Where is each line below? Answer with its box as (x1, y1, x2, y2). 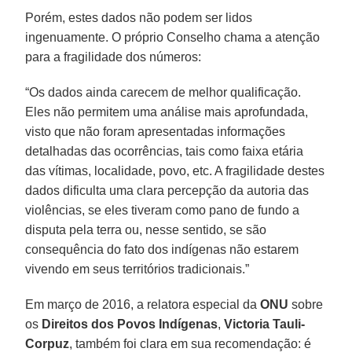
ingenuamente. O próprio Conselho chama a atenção (25, 30, 321, 44)
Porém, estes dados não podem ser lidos (25, 10, 253, 24)
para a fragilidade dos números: (25, 49, 202, 64)
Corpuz (25, 336, 70, 350)
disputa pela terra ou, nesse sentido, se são (25, 222, 267, 236)
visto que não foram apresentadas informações (25, 124, 286, 138)
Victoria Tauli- (224, 317, 306, 331)
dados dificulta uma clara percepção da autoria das (25, 183, 310, 197)
